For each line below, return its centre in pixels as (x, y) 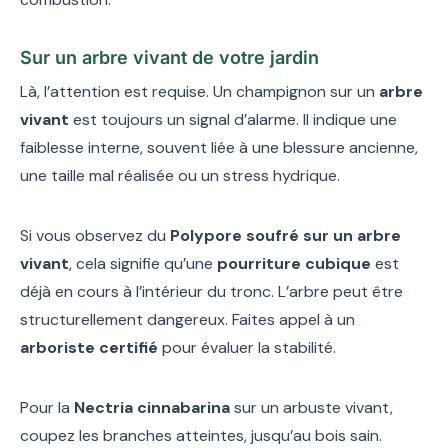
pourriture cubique (294, 263)
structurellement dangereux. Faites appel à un (187, 319)
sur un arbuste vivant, (311, 407)
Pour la (47, 407)
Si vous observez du (95, 235)
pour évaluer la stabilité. (247, 347)
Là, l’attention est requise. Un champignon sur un (199, 91)
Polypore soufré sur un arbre (285, 235)
